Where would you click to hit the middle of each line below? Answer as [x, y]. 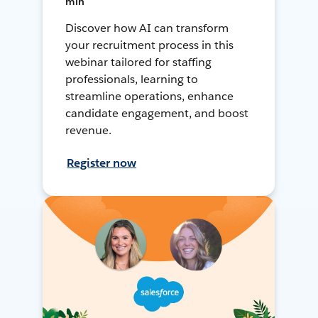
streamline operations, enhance [149, 96]
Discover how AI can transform [147, 28]
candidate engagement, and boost [157, 113]
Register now [102, 163]
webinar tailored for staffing [138, 62]
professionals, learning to [132, 79]
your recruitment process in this [149, 45]
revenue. [89, 130]
